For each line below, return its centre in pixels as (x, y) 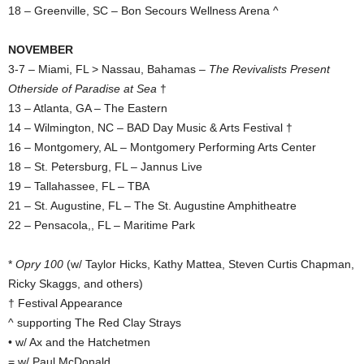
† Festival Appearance (65, 303)
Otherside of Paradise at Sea (82, 89)
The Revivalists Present (269, 69)
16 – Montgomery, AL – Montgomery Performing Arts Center (162, 147)
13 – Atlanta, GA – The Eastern (88, 108)
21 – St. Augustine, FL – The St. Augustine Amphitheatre (152, 206)
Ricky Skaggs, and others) (76, 284)
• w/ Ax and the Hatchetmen (79, 342)
